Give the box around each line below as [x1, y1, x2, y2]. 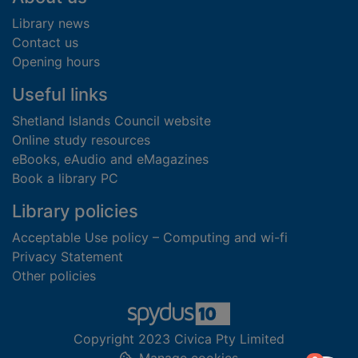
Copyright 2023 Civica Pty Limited [74, 331, 284, 348]
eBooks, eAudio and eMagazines [12, 151, 209, 168]
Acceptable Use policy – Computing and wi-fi [12, 229, 288, 246]
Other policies [12, 268, 96, 284]
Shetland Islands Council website [12, 113, 211, 129]
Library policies [12, 201, 138, 222]
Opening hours [12, 54, 100, 70]
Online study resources [12, 132, 150, 149]
